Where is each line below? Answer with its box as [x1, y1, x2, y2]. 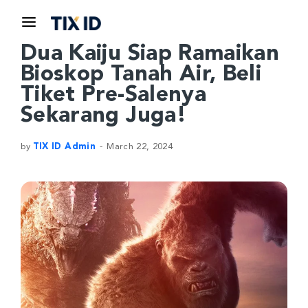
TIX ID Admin [32, 142, 96, 151]
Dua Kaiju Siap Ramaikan [21, 43, 280, 65]
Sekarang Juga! [21, 105, 186, 127]
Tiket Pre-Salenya [21, 85, 206, 107]
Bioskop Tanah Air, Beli [21, 64, 262, 86]
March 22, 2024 [107, 142, 173, 151]
